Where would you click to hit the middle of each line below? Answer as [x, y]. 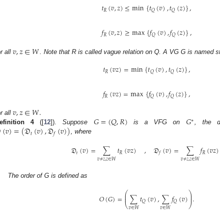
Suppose [78, 122]
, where [81, 132]
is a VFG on [157, 122]
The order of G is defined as [48, 175]
